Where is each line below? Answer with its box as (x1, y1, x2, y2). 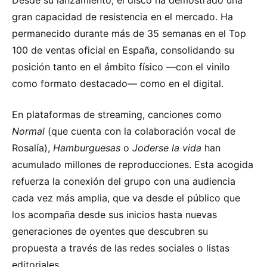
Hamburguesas (53, 141, 120, 154)
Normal (12, 125, 45, 137)
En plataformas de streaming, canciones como (12, 108, 222, 120)
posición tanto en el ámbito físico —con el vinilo (12, 60, 230, 73)
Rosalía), (12, 141, 53, 154)
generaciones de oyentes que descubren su (12, 225, 208, 237)
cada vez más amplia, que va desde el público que (12, 191, 240, 204)
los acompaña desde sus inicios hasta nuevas (12, 208, 217, 221)
